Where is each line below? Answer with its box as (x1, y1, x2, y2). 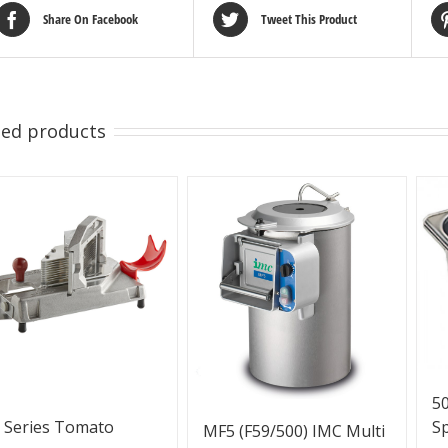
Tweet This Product (260, 10, 357, 29)
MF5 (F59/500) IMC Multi (202, 420, 385, 443)
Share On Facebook (42, 10, 138, 29)
